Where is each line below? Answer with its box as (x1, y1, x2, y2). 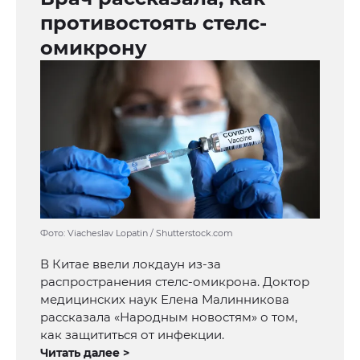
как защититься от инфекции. (40, 327, 224, 343)
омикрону (40, 36, 147, 60)
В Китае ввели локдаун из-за (40, 256, 221, 272)
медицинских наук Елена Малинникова (40, 292, 289, 308)
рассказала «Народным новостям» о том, (40, 309, 297, 325)
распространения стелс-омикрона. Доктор (40, 274, 309, 290)
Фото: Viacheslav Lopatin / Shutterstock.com (40, 227, 233, 239)
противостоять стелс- (40, 11, 267, 35)
